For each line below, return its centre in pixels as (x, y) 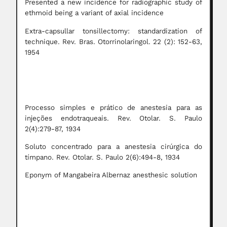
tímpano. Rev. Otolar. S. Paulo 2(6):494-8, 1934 (102, 157)
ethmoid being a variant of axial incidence (94, 13)
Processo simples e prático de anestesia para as (113, 107)
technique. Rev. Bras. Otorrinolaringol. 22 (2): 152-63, (113, 42)
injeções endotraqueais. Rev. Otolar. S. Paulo (113, 118)
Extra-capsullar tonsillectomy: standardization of (113, 31)
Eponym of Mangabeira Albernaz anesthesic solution (111, 175)
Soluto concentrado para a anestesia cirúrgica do (113, 146)
